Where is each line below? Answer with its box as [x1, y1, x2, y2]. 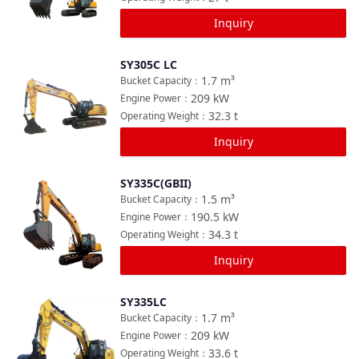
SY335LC [120, 294, 167, 309]
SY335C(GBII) [120, 175, 192, 191]
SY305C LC [120, 57, 177, 72]
